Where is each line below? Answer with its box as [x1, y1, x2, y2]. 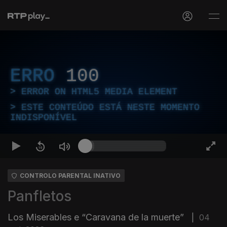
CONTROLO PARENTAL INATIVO [20, 172, 121, 179]
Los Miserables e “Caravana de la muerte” [8, 212, 186, 222]
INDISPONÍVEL [10, 112, 77, 123]
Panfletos [8, 187, 71, 205]
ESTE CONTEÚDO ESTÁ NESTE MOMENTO [21, 102, 200, 112]
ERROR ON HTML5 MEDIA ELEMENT [21, 87, 177, 97]
